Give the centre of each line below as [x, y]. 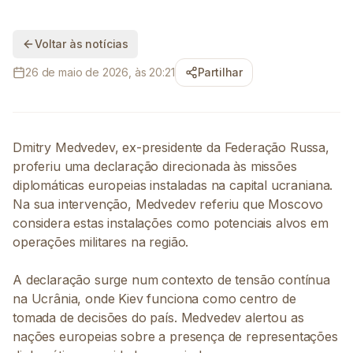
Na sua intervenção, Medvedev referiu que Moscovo [168, 204]
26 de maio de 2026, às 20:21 [100, 72]
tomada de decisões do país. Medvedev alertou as [158, 318]
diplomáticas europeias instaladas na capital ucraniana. [173, 185]
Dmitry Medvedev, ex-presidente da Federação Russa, [171, 147]
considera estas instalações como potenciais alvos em [171, 223]
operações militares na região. [101, 242]
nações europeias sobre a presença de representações [175, 336]
